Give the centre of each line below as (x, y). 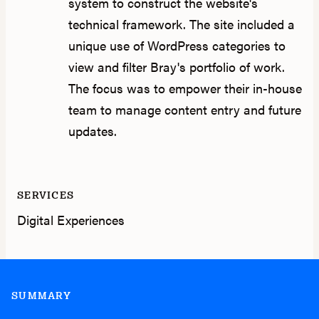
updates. (92, 131)
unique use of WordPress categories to (177, 46)
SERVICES (46, 195)
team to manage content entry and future (184, 110)
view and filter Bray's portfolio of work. (176, 67)
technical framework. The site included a (181, 24)
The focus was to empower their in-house (185, 88)
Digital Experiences (71, 220)
